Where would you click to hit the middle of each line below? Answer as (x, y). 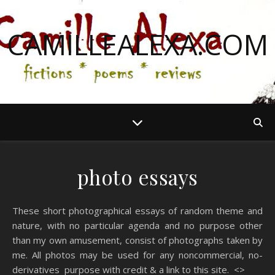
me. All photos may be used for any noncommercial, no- (137, 255)
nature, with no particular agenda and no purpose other (137, 225)
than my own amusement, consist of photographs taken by (137, 240)
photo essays (137, 177)
